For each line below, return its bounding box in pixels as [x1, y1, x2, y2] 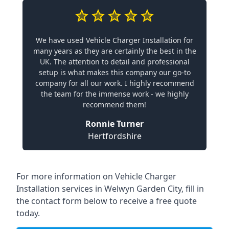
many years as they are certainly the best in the [33, 46, 196, 56]
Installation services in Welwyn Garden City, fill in [16, 183, 204, 194]
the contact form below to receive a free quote [16, 195, 197, 207]
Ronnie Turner [85, 118, 144, 129]
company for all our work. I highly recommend [35, 78, 194, 88]
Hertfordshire [87, 130, 142, 142]
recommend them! [83, 100, 146, 109]
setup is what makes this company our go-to [38, 67, 191, 77]
